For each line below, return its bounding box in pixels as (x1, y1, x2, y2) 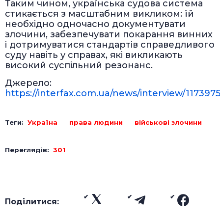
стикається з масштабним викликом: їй (5, 8, 194, 19)
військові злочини (135, 118, 202, 126)
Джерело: (5, 77, 52, 88)
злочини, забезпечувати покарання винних (5, 28, 213, 40)
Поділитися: (5, 196, 59, 206)
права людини (69, 118, 123, 126)
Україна (27, 118, 57, 126)
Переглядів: (5, 145, 53, 154)
